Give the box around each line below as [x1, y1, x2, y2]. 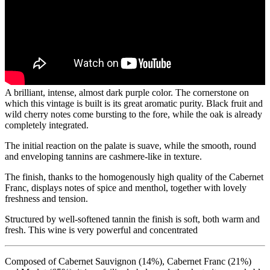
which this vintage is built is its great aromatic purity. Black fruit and [5, 98, 263, 108]
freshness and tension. [5, 193, 88, 204]
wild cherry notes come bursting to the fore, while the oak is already [5, 108, 262, 119]
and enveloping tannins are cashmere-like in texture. [5, 151, 202, 162]
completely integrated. [5, 119, 89, 130]
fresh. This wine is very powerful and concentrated [5, 224, 198, 235]
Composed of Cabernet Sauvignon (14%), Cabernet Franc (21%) [5, 256, 251, 266]
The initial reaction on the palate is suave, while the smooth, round [5, 140, 256, 151]
